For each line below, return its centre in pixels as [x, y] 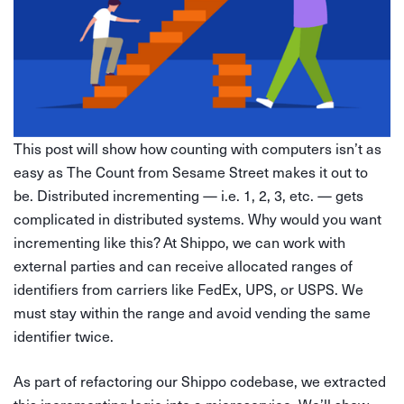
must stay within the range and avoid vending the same [192, 312]
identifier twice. [64, 335]
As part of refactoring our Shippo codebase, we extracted [200, 381]
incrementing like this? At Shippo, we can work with [179, 242]
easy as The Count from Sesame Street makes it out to [191, 171]
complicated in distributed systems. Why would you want [197, 218]
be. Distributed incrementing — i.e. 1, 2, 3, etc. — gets [188, 195]
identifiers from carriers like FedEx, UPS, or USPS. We [188, 289]
